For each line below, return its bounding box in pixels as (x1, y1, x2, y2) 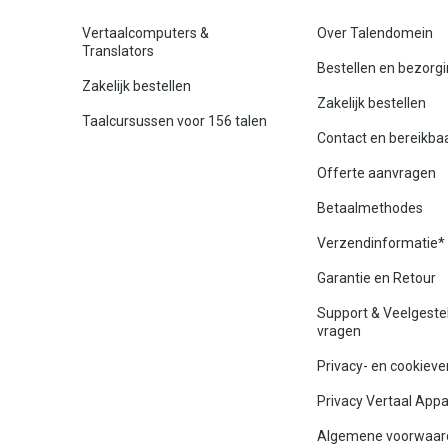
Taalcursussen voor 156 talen (82, 113, 267, 129)
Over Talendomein (317, 25, 434, 41)
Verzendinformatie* (317, 235, 446, 251)
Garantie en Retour (317, 270, 437, 286)
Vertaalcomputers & (82, 25, 209, 41)
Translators (82, 43, 154, 59)
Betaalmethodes (317, 200, 424, 216)
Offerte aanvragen (317, 165, 437, 181)
